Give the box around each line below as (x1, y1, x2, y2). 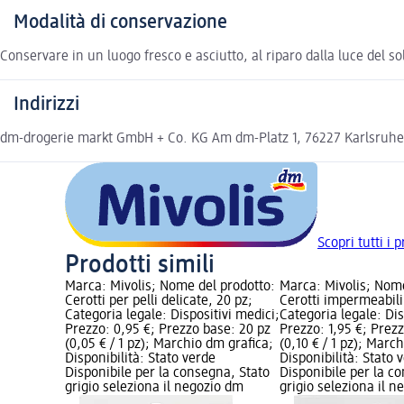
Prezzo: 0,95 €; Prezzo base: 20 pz (65, 322, 271, 337)
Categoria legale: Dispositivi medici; (65, 308, 280, 323)
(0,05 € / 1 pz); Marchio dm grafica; (65, 336, 273, 352)
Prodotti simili (65, 252, 215, 278)
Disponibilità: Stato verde (65, 351, 216, 366)
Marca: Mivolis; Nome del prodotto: (65, 279, 275, 294)
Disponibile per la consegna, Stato (65, 365, 270, 381)
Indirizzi (14, 94, 79, 115)
